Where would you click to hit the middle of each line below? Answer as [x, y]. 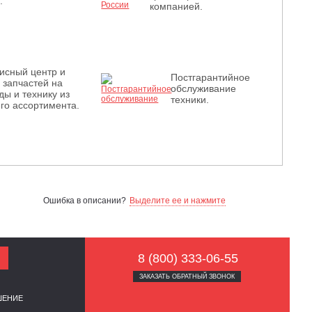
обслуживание [203, 88]
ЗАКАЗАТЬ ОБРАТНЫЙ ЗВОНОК [187, 276]
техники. [189, 100]
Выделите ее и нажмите [178, 201]
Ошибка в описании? [85, 201]
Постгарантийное [210, 77]
